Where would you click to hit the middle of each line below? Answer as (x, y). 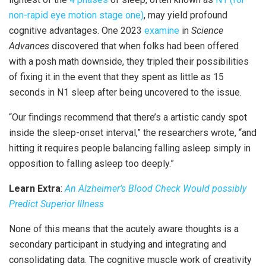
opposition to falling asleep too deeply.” (91, 164)
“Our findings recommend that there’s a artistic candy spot (128, 118)
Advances (29, 46)
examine (162, 31)
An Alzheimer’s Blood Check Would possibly (156, 189)
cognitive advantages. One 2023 (77, 31)
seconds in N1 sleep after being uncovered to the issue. (125, 93)
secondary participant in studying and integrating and (118, 245)
